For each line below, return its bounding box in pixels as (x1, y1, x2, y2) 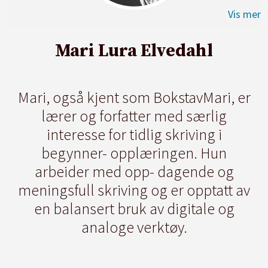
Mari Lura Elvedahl (55, 39, 213, 62)
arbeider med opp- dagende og (34, 162, 234, 182)
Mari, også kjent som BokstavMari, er (17, 87, 251, 108)
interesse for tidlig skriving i (46, 124, 222, 145)
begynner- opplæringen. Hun (41, 143, 227, 163)
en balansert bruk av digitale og (33, 199, 234, 219)
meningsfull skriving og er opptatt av (18, 180, 250, 200)
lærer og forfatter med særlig (41, 106, 227, 126)
